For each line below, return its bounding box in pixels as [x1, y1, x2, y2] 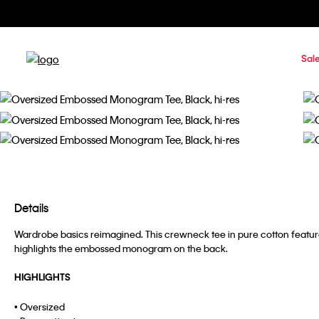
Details [14, 199, 48, 215]
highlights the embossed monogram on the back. [14, 241, 228, 254]
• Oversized [14, 300, 65, 313]
